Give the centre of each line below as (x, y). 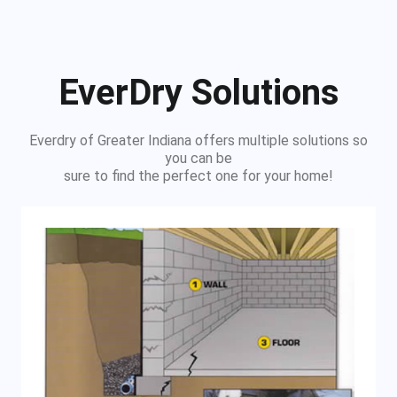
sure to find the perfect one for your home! (198, 175)
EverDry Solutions (198, 92)
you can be (198, 158)
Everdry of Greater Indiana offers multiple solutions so (198, 140)
